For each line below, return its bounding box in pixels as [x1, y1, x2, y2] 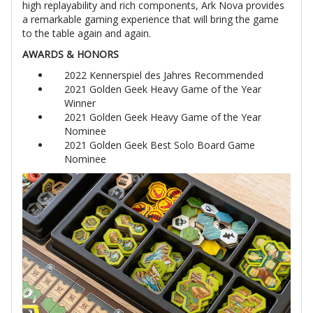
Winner [64, 96, 96, 110]
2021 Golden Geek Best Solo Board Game [64, 138, 255, 152]
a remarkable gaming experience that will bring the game [22, 13, 279, 27]
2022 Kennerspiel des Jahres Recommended [64, 68, 263, 82]
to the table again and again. [22, 27, 151, 41]
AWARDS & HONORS [22, 48, 119, 61]
